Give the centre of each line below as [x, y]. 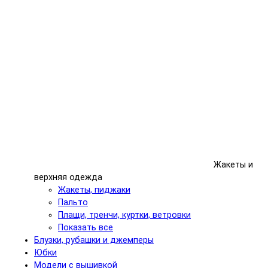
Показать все [86, 228]
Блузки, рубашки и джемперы [94, 240]
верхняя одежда [68, 178]
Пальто [73, 203]
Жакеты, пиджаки [94, 190]
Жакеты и [233, 165]
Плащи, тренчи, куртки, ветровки [124, 215]
